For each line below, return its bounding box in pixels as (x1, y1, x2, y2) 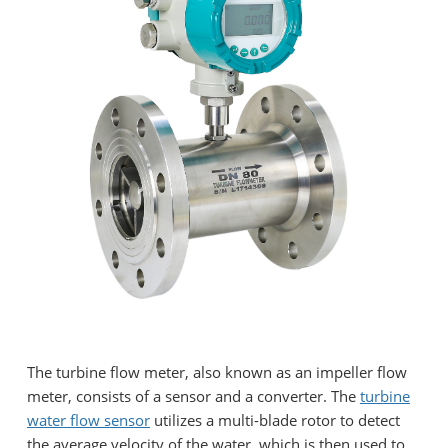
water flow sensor (27, 409, 150, 430)
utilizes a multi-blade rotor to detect (150, 409, 400, 430)
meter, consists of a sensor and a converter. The (27, 385, 360, 406)
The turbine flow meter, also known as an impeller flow (27, 361, 407, 382)
